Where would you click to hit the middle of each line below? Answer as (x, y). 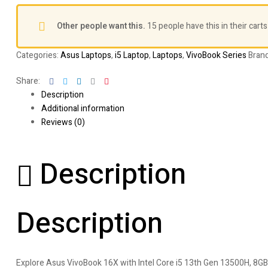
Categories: (38, 56)
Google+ (110, 81)
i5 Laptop (132, 56)
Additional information (83, 109)
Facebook (71, 81)
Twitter (81, 81)
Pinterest (126, 81)
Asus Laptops (86, 56)
